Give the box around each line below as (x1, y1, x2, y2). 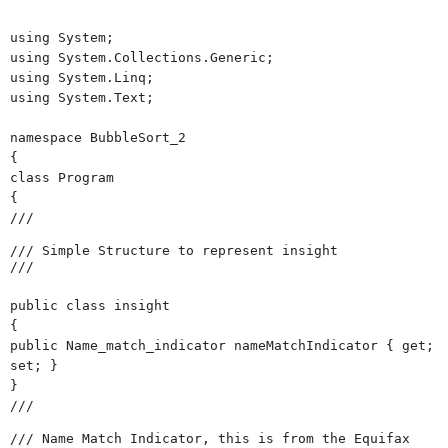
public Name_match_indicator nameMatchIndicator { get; (10, 337, 434, 353)
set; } (10, 357, 58, 373)
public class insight (10, 297, 170, 313)
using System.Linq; (10, 69, 154, 85)
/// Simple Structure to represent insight (10, 242, 338, 258)
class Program (10, 169, 114, 185)
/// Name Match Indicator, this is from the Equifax (10, 430, 410, 446)
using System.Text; (10, 89, 154, 105)
